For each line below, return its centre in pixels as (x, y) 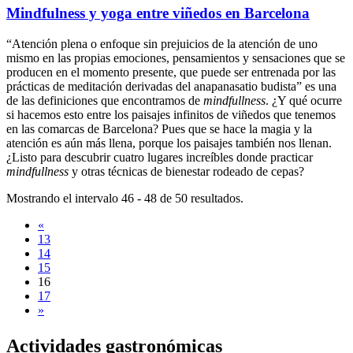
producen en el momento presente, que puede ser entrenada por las (171, 72)
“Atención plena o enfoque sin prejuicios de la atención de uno (162, 43)
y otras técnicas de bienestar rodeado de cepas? (186, 171)
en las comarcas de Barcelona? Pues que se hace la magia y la (159, 128)
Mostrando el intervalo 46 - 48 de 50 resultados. (125, 198)
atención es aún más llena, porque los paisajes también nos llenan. (169, 143)
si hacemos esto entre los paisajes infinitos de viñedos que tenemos (171, 114)
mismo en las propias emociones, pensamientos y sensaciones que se (176, 58)
